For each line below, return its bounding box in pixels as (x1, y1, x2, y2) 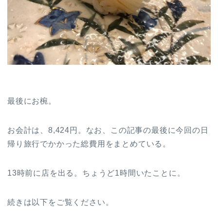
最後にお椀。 (7, 96, 56, 105)
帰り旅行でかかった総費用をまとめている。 (7, 139, 171, 148)
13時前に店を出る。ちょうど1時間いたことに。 (7, 168, 185, 177)
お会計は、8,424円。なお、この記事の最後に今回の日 (7, 126, 209, 134)
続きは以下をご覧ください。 (7, 198, 114, 206)
